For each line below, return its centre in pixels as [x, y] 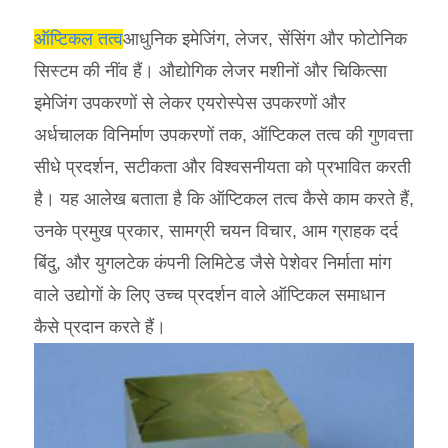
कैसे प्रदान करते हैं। [100, 326]
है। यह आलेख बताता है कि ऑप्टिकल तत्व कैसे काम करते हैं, [224, 198]
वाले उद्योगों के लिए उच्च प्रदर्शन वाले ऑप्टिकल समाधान [209, 294]
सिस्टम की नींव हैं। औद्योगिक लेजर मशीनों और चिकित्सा [210, 70]
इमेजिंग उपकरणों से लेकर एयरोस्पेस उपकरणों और [190, 102]
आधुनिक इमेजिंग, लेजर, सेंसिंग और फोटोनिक [265, 38]
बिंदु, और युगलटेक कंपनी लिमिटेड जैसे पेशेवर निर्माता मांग [212, 262]
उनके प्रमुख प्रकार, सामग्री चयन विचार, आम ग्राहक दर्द [216, 230]
